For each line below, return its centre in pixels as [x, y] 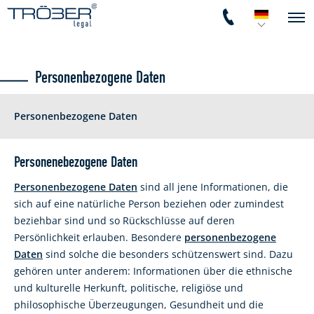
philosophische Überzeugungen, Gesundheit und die [139, 305]
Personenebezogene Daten [76, 162]
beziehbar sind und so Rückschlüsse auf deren [124, 220]
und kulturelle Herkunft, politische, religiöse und [129, 288]
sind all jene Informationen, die [213, 187]
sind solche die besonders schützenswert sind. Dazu [168, 254]
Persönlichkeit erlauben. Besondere [99, 237]
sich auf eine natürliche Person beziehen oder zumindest [149, 204]
